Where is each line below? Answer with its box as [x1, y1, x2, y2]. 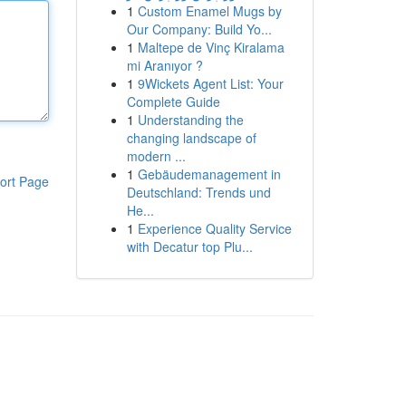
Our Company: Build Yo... [126, 20, 272, 38]
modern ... [126, 147, 186, 165]
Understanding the [137, 111, 244, 129]
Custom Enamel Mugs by [137, 2, 282, 20]
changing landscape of [126, 129, 256, 147]
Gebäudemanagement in [137, 165, 281, 183]
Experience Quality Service [137, 219, 292, 237]
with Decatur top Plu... [126, 237, 253, 256]
